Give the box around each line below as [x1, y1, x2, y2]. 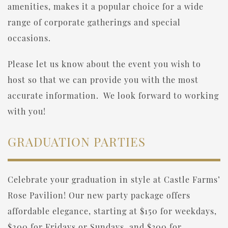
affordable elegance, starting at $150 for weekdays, [8, 205, 217, 216]
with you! [8, 105, 46, 117]
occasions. [8, 32, 51, 43]
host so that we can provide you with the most [8, 74, 198, 85]
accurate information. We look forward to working [8, 90, 219, 101]
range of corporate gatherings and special [8, 16, 181, 27]
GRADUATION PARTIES [8, 133, 146, 150]
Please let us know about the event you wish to [8, 58, 201, 69]
